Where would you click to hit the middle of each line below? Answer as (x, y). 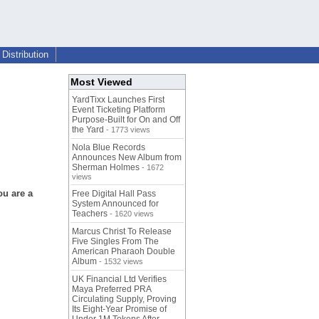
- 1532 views (120, 262)
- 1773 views (127, 130)
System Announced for (115, 204)
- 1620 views (131, 214)
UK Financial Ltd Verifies (119, 279)
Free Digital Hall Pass (114, 194)
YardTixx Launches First (118, 100)
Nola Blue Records (109, 148)
